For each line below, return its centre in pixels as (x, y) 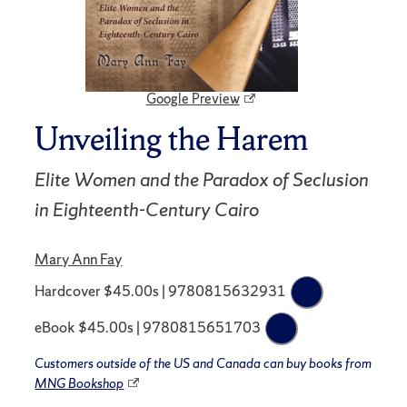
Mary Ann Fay (79, 259)
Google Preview (193, 99)
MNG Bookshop (79, 383)
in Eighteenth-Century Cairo (147, 209)
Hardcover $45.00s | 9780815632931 (161, 291)
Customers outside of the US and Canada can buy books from (203, 363)
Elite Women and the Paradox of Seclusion (202, 179)
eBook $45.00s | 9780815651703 (148, 328)
